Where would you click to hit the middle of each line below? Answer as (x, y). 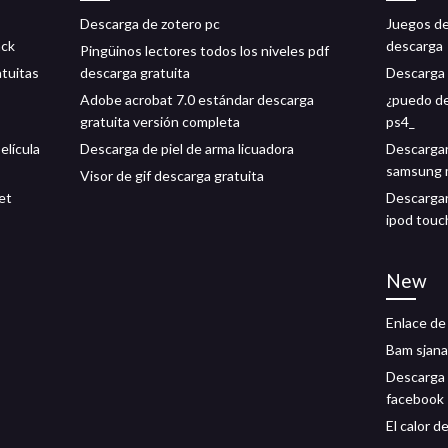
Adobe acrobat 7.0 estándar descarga (197, 99)
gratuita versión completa (160, 121)
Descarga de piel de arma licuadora (187, 148)
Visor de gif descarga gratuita (172, 175)
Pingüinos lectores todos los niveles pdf (204, 50)
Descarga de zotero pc (150, 23)
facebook (415, 398)
